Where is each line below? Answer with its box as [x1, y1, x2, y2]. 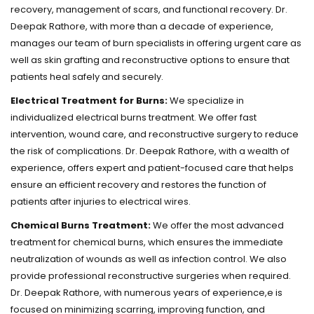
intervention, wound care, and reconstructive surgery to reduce [11, 128, 299, 141]
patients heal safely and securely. [11, 70, 163, 83]
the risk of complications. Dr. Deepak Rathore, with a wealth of [11, 144, 289, 158]
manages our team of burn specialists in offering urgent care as [11, 36, 301, 50]
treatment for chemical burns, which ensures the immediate [11, 235, 283, 249]
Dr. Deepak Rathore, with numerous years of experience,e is [11, 286, 282, 299]
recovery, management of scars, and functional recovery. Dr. [11, 3, 287, 16]
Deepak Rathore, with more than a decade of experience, [11, 20, 273, 33]
